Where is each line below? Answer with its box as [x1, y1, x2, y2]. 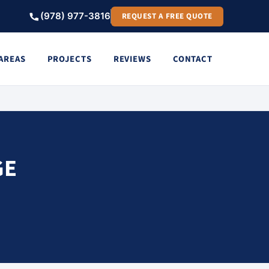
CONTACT [172, 52, 213, 65]
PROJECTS [47, 52, 92, 65]
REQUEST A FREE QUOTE [121, 10, 213, 22]
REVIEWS [113, 52, 151, 65]
